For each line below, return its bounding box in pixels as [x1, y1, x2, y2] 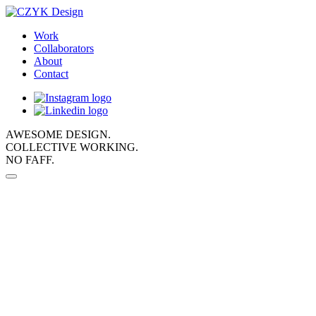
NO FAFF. [6, 154, 54, 166]
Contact [34, 68, 68, 80]
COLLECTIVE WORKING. [6, 141, 138, 153]
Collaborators [34, 42, 94, 54]
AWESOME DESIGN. [6, 128, 111, 140]
